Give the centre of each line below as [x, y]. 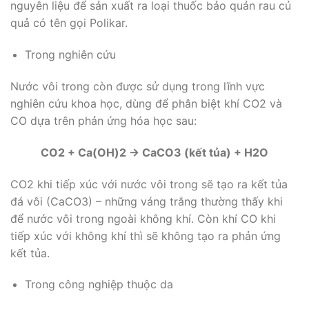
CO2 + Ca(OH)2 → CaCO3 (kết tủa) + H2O [154, 152]
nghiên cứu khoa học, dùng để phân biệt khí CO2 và [146, 103]
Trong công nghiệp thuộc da [99, 285]
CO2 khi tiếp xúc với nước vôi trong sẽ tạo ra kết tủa [149, 184]
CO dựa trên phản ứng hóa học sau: [103, 120]
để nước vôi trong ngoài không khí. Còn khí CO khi [143, 218]
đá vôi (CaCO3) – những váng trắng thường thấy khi [147, 201]
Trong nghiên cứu [70, 55]
